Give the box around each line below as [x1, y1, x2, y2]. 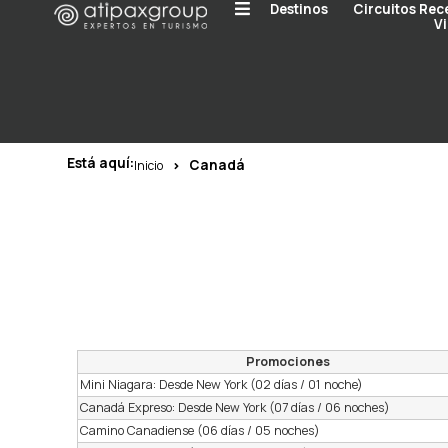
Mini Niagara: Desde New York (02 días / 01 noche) [80, 375, 364, 393]
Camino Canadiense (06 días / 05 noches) [80, 421, 321, 439]
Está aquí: [67, 154, 135, 173]
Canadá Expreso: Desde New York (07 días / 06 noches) [80, 398, 391, 416]
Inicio [134, 157, 164, 175]
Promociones [245, 352, 330, 370]
